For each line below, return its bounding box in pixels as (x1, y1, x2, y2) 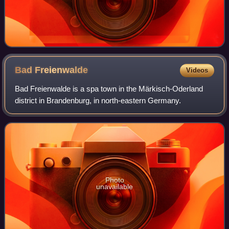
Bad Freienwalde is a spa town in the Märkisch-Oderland (15, 84, 203, 93)
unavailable (96, 182, 133, 191)
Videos (186, 66, 208, 74)
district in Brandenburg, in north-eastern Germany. (15, 96, 181, 105)
